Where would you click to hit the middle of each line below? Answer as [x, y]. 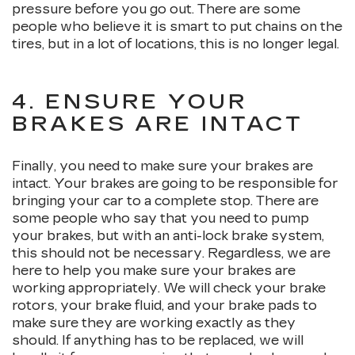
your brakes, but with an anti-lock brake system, [168, 236]
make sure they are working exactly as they [154, 323]
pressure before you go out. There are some [156, 10]
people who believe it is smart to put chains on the [177, 27]
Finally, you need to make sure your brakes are [162, 166]
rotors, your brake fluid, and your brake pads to [164, 306]
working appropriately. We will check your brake [169, 288]
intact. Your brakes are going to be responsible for [175, 184]
